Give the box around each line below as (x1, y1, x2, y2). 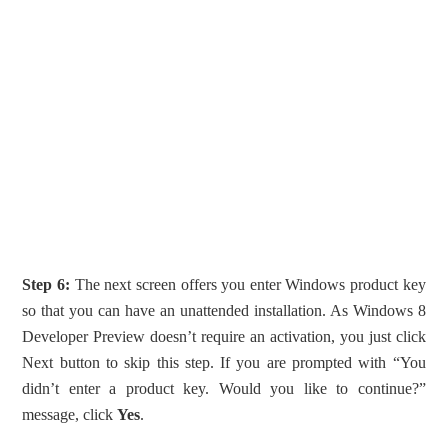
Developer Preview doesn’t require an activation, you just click (22, 327, 426, 345)
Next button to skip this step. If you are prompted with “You (22, 353, 426, 371)
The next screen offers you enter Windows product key (70, 275, 426, 293)
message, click (22, 405, 118, 423)
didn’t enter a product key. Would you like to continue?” (22, 379, 426, 397)
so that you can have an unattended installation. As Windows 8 (22, 301, 426, 319)
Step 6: (22, 275, 71, 293)
